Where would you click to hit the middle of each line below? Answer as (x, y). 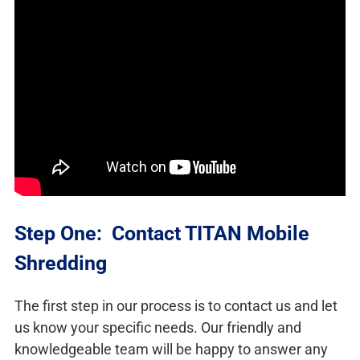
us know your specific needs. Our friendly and (158, 327)
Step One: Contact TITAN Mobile (162, 233)
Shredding (61, 263)
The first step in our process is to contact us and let (176, 305)
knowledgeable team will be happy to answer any (171, 349)
